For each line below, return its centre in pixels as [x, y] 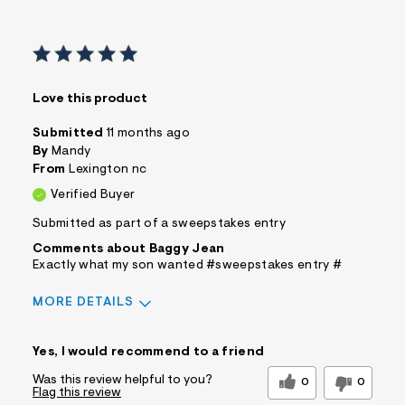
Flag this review [77, 393]
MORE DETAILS [83, 302]
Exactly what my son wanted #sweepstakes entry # [188, 265]
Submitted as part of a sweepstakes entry [159, 224]
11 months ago [148, 133]
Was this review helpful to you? [122, 380]
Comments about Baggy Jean [129, 249]
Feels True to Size [196, 338]
